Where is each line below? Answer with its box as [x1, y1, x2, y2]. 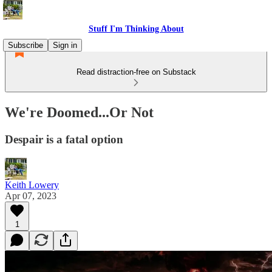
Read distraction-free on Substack [76, 67, 196, 76]
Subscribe [8, 41, 43, 50]
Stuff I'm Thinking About [88, 24, 184, 33]
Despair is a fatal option [5, 132, 123, 146]
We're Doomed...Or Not [5, 104, 154, 120]
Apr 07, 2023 [5, 190, 56, 201]
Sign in [53, 41, 77, 50]
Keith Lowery [5, 179, 59, 190]
